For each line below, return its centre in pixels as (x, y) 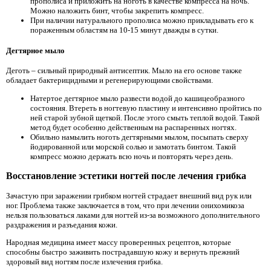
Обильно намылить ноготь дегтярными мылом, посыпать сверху (139, 137)
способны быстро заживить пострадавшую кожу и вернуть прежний (123, 252)
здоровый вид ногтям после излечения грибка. (84, 262)
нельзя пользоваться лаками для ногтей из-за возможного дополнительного (133, 215)
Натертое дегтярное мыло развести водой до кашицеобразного (138, 98)
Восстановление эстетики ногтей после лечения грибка (126, 176)
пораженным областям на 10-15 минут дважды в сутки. (124, 30)
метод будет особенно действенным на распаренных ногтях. (133, 127)
